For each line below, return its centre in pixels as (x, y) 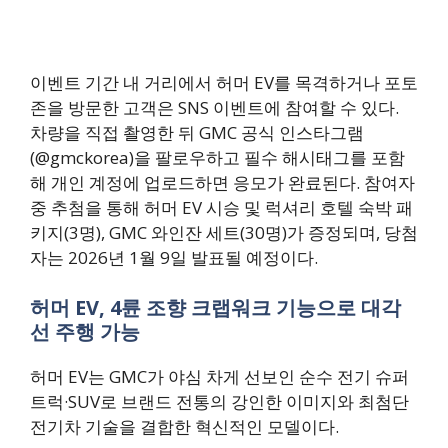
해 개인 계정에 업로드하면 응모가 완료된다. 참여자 (222, 183)
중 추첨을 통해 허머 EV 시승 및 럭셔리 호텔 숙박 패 (221, 208)
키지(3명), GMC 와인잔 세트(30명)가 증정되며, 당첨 (224, 233)
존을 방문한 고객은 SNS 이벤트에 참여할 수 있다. (214, 108)
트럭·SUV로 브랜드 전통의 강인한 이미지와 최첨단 (219, 401)
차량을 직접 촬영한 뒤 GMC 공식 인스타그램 (197, 133)
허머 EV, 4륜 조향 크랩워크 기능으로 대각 (215, 307)
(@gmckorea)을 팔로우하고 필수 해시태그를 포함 (217, 158)
